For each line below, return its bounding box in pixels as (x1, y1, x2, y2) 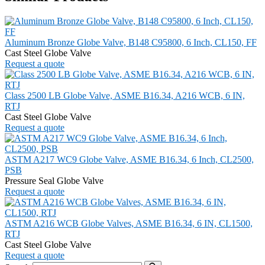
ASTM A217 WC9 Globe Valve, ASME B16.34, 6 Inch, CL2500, (5, 154, 254, 165)
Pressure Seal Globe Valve (5, 176, 104, 186)
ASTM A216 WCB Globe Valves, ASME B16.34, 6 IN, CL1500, (5, 218, 253, 229)
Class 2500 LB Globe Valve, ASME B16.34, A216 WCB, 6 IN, (5, 91, 245, 101)
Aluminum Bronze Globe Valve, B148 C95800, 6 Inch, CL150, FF (5, 37, 257, 48)
